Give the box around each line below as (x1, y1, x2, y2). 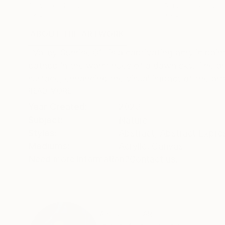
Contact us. (129, 154, 178, 164)
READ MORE (28, 86, 72, 95)
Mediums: (28, 141, 70, 151)
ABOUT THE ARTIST (99, 210, 168, 218)
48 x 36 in (164, 12, 197, 21)
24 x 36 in (28, 12, 61, 21)
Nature (119, 115, 147, 125)
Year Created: (28, 101, 87, 112)
